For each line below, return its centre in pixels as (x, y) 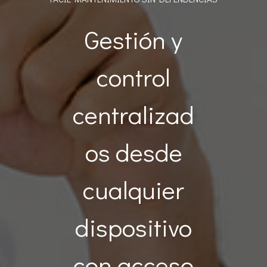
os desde (133, 152)
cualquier (133, 190)
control (133, 77)
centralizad (133, 114)
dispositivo (133, 227)
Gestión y (133, 39)
